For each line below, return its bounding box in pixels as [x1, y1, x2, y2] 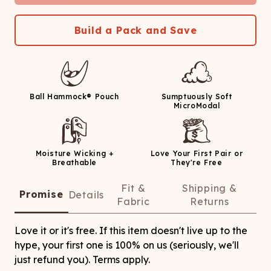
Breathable [52, 158, 97, 167]
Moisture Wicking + [35, 149, 114, 158]
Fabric [117, 195, 150, 207]
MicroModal [173, 101, 220, 110]
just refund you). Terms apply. [15, 253, 150, 266]
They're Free [171, 158, 223, 167]
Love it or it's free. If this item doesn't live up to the [15, 224, 247, 237]
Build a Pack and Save [74, 24, 197, 36]
